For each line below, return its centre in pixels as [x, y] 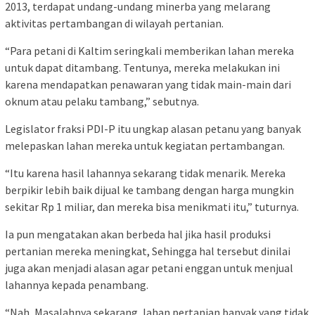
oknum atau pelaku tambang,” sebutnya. [102, 101]
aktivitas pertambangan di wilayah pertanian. [114, 23]
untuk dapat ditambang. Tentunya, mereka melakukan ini [142, 67]
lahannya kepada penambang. [77, 284]
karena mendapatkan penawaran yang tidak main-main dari [148, 84]
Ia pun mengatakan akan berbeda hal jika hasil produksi [138, 234]
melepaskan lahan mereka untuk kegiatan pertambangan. [145, 145]
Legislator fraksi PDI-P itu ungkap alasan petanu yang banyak [153, 128]
